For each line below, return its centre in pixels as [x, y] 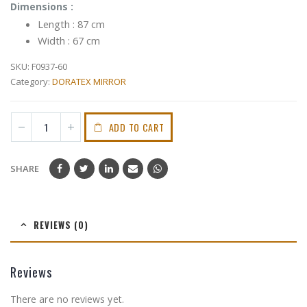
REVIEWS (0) [61, 224]
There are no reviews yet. [67, 299]
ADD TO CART [136, 127]
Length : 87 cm [71, 24]
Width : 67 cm [69, 41]
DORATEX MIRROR [89, 82]
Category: [31, 82]
